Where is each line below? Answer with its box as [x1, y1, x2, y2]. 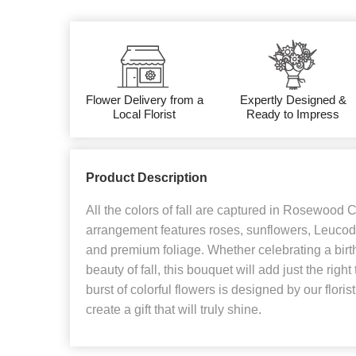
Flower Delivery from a [85, 93, 203, 106]
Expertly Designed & [239, 93, 346, 106]
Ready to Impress [246, 107, 340, 121]
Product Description [86, 171, 207, 184]
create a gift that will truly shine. [86, 303, 261, 316]
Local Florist [113, 107, 176, 121]
